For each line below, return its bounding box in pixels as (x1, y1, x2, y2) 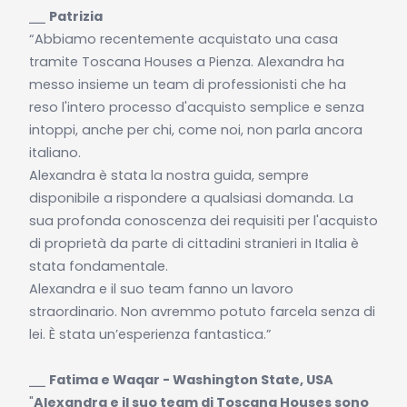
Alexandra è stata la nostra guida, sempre (28, 165, 309, 184)
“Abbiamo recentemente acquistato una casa (28, 29, 338, 48)
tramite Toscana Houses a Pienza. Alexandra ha (28, 52, 344, 71)
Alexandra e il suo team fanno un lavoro (28, 279, 293, 298)
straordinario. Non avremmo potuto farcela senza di (28, 302, 375, 321)
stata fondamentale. (28, 256, 168, 275)
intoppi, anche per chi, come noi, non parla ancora (28, 120, 362, 139)
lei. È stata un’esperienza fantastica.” (28, 324, 272, 343)
